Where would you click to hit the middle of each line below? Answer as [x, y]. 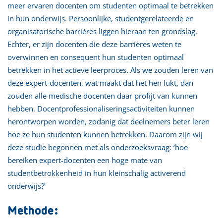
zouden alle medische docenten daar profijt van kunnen [102, 95]
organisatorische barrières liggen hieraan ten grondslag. [102, 31]
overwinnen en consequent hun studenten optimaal [96, 57]
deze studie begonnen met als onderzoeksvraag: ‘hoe [98, 147]
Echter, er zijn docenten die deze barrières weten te [94, 44]
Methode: [33, 211]
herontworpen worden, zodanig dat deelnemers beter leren [109, 121]
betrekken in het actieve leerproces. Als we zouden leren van [110, 70]
